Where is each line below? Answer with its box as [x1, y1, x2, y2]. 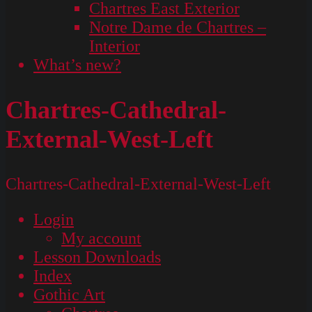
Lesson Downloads [33, 247, 161, 266]
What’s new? [33, 56, 121, 74]
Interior [89, 37, 140, 55]
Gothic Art [33, 285, 105, 304]
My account [61, 228, 141, 247]
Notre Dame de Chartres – [89, 18, 266, 36]
